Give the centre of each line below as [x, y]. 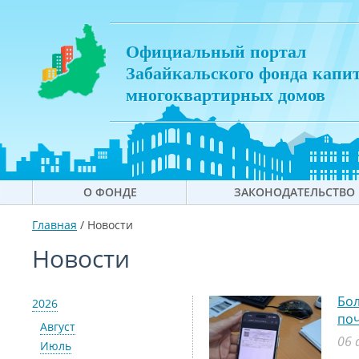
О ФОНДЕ [110, 192]
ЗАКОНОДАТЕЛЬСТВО [294, 192]
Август [58, 327]
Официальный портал [216, 51]
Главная [54, 225]
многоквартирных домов [226, 94]
